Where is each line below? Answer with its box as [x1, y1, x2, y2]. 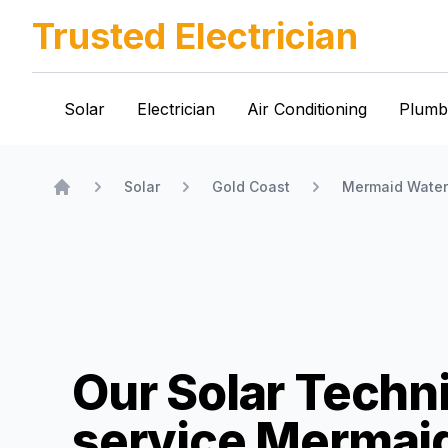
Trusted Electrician [32, 14, 358, 58]
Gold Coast [212, 178, 290, 195]
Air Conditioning [247, 99, 367, 119]
